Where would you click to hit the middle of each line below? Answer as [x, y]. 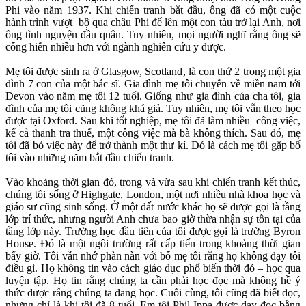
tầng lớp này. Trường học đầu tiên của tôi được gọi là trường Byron [153, 232]
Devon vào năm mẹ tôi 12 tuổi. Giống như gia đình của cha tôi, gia [153, 96]
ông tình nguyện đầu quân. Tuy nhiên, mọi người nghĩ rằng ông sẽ [153, 35]
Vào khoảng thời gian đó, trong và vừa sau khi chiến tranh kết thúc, [153, 182]
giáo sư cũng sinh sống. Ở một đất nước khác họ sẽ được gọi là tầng [153, 207]
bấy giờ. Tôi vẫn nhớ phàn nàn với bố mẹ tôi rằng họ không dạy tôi [153, 256]
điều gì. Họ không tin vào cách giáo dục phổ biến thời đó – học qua [153, 268]
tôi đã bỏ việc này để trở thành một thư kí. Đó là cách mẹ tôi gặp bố [153, 145]
